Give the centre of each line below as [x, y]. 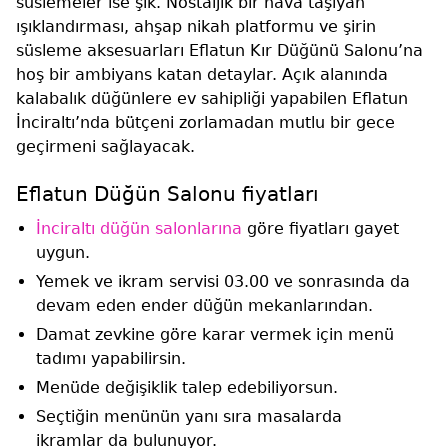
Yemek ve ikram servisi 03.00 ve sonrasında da [223, 281]
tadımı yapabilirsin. [113, 358]
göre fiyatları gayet [320, 228]
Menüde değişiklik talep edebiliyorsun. [187, 387]
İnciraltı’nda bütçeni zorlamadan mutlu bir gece [205, 122]
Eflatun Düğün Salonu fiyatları [167, 193]
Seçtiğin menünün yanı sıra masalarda [189, 416]
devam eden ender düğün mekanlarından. [207, 305]
